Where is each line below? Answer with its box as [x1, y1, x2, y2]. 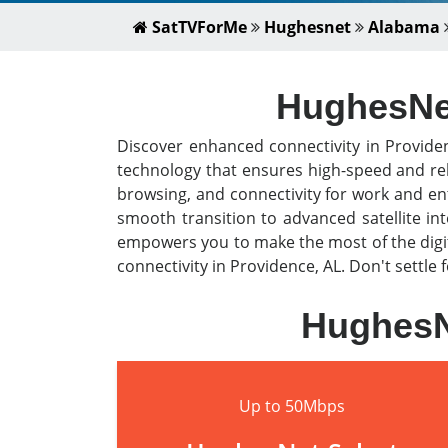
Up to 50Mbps [239, 395, 345, 417]
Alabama [368, 16, 440, 38]
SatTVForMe [148, 16, 247, 38]
